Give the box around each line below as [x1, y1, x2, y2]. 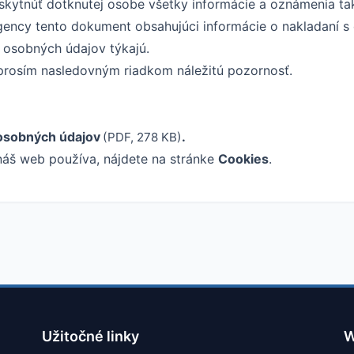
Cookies [218, 151, 269, 168]
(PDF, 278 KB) [100, 130, 182, 145]
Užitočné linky [42, 328, 140, 345]
